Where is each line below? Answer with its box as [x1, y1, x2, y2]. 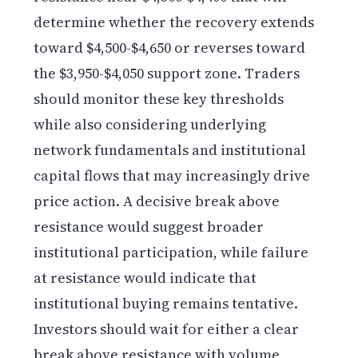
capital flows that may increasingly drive [34, 165, 311, 185]
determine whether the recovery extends [34, 11, 315, 32]
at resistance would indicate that [34, 267, 257, 288]
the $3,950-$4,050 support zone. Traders [34, 62, 300, 83]
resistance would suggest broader [34, 216, 265, 237]
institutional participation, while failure [34, 241, 309, 262]
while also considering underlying [34, 113, 267, 134]
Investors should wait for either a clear [34, 318, 300, 339]
